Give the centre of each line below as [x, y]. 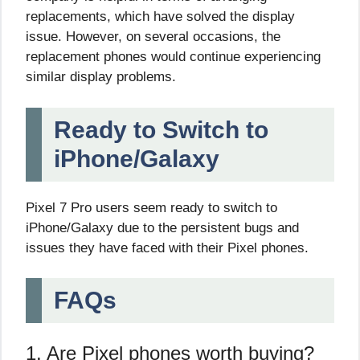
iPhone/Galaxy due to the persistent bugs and [162, 227]
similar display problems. [101, 77]
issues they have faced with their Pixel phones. [167, 247]
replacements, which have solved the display [160, 17]
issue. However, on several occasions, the [153, 37]
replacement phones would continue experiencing [173, 57]
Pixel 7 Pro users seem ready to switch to [151, 207]
